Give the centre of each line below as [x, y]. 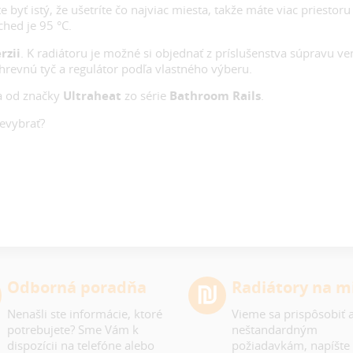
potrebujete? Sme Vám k [72, 329]
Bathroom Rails [215, 96]
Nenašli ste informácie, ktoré [84, 313]
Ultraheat [92, 96]
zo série [145, 96]
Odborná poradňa [76, 287]
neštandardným [274, 329]
